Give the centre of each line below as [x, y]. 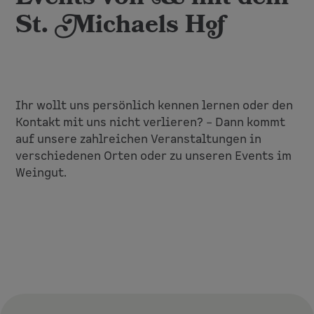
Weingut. [41, 173]
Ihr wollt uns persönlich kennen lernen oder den [155, 105]
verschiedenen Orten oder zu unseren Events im [154, 156]
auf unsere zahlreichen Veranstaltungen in [139, 139]
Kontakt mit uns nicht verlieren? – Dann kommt [151, 122]
